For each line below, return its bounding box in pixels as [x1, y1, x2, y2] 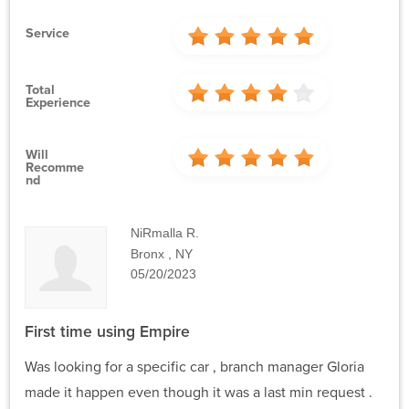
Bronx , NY [131, 246, 194, 261]
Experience [26, 94, 91, 110]
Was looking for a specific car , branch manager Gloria [25, 357, 364, 376]
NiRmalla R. [131, 225, 200, 241]
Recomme [26, 159, 85, 175]
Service [26, 26, 70, 42]
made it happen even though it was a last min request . [25, 383, 372, 402]
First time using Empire [25, 321, 190, 341]
